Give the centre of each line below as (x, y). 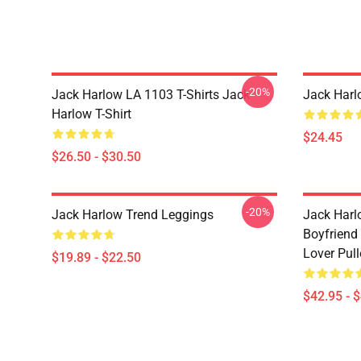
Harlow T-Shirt (91, 114)
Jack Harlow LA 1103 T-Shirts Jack (151, 95)
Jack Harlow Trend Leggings (133, 215)
